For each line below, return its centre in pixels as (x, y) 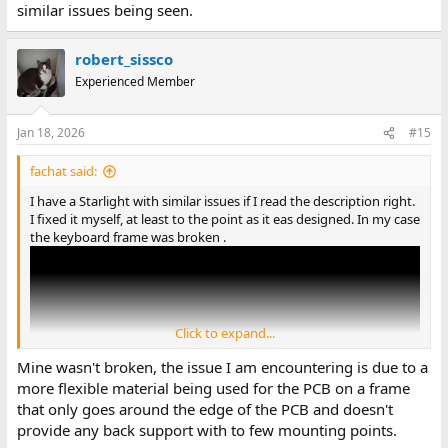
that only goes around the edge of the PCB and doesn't (204, 408)
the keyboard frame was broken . (127, 237)
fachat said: (63, 171)
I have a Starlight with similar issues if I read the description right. (222, 201)
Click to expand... (224, 333)
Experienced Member (134, 81)
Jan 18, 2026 (50, 133)
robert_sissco (123, 58)
